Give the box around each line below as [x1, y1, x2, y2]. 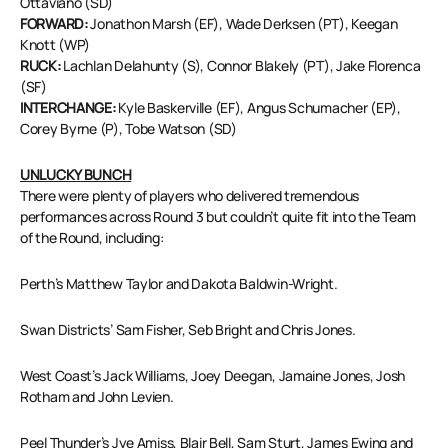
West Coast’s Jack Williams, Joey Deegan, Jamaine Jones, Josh [20, 366, 406, 386]
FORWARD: [20, 14, 91, 34]
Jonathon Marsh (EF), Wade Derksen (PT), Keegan [90, 14, 398, 34]
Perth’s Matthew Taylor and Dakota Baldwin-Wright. [20, 274, 338, 294]
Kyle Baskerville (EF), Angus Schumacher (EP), [118, 98, 401, 118]
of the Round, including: [20, 228, 164, 248]
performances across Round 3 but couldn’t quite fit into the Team [20, 207, 417, 227]
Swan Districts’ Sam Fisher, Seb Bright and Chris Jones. [20, 320, 356, 340]
